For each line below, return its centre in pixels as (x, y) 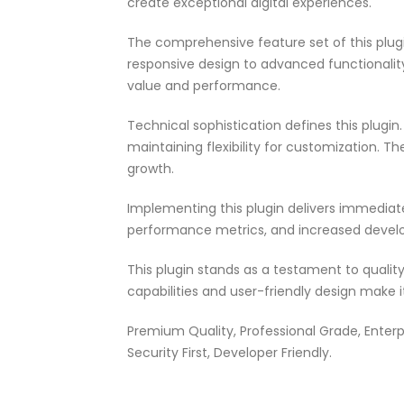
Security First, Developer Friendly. (230, 353)
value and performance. (204, 86)
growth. (151, 169)
